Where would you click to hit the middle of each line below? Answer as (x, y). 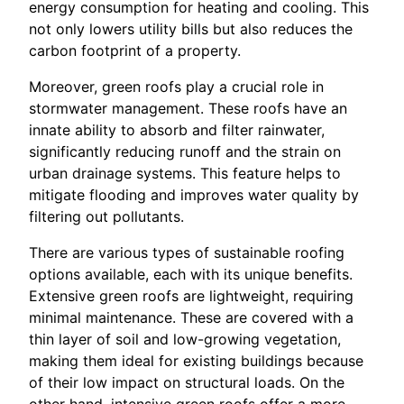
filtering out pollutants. (106, 217)
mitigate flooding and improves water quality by (194, 195)
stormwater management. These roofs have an (188, 109)
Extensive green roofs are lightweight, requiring (191, 296)
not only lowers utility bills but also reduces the (191, 29)
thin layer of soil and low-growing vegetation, (185, 340)
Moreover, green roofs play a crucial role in (176, 87)
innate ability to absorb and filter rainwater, (177, 130)
